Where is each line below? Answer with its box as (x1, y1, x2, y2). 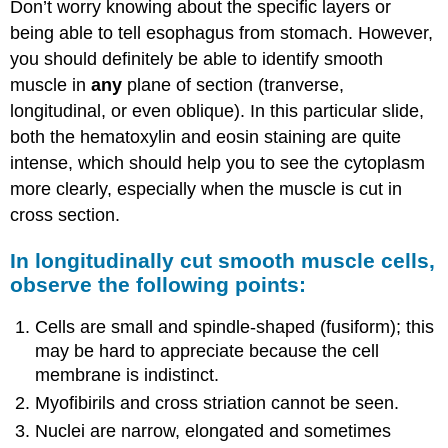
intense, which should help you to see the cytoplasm (10, 153, 426, 174)
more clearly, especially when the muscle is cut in (10, 179, 403, 200)
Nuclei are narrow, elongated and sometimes (35, 421, 392, 442)
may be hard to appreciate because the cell (35, 340, 380, 361)
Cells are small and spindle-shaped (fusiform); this (35, 316, 435, 337)
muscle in (10, 75, 92, 96)
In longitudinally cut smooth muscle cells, (10, 248, 436, 272)
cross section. (10, 205, 121, 226)
